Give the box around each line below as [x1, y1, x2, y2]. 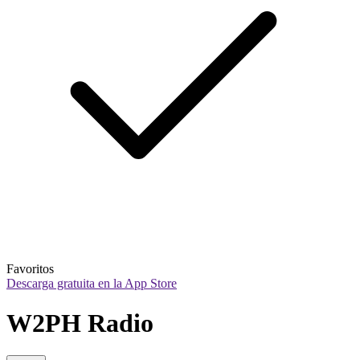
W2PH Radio [6, 308, 153, 337]
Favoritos [6, 262, 54, 276]
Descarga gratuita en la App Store [6, 276, 177, 291]
